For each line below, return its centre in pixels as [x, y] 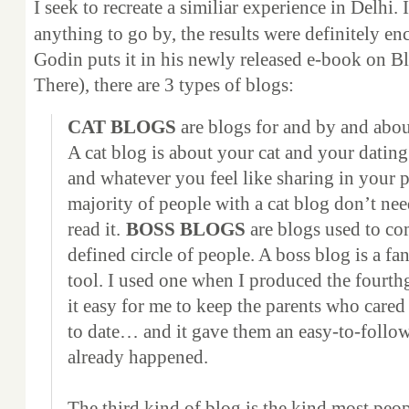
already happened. [138, 357]
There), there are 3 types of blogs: [163, 85]
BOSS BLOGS [186, 229]
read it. [94, 229]
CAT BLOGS [122, 126]
